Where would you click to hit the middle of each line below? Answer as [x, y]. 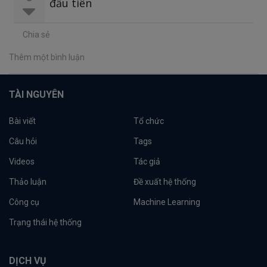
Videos [22, 161]
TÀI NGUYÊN [36, 94]
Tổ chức [149, 121]
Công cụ [24, 202]
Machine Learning [167, 202]
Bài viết [22, 121]
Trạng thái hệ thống [45, 222]
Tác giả [147, 161]
